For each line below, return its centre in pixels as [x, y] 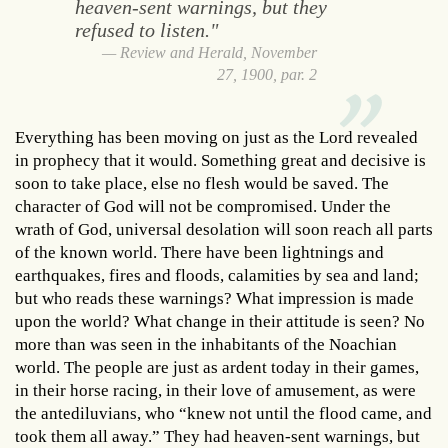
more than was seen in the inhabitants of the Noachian [206, 344]
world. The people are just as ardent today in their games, [217, 367]
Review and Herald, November [219, 53]
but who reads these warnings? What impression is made [214, 298]
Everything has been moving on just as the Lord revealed [216, 137]
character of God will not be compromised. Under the [203, 206]
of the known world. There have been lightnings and [199, 252]
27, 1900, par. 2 [267, 75]
